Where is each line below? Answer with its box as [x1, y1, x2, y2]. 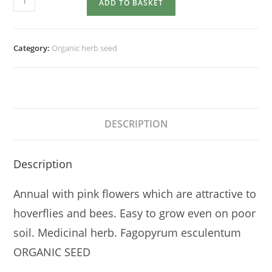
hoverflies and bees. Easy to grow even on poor [13, 206, 256, 221]
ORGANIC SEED [13, 245, 91, 260]
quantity [13, 6, 47, 18]
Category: [13, 42, 52, 54]
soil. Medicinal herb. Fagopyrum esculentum [13, 225, 245, 240]
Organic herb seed [52, 42, 118, 54]
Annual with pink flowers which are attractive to [13, 186, 257, 202]
